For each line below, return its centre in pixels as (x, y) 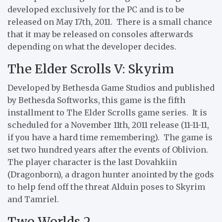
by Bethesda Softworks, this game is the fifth (96, 100)
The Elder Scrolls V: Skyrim (91, 69)
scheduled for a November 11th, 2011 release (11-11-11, (108, 125)
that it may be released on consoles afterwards (100, 34)
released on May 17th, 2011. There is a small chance (110, 22)
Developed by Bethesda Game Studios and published (111, 87)
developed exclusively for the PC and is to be (96, 9)
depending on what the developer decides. (92, 46)
